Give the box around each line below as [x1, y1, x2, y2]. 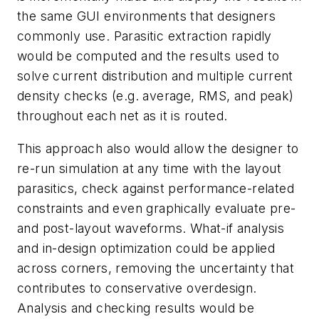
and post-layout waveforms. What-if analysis [17, 220, 285, 236]
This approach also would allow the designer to [17, 140, 299, 156]
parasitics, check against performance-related [17, 180, 294, 196]
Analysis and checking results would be [17, 300, 255, 315]
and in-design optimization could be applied [17, 240, 276, 256]
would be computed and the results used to [17, 48, 280, 64]
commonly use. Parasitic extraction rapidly [17, 28, 272, 44]
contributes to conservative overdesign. [17, 280, 257, 296]
